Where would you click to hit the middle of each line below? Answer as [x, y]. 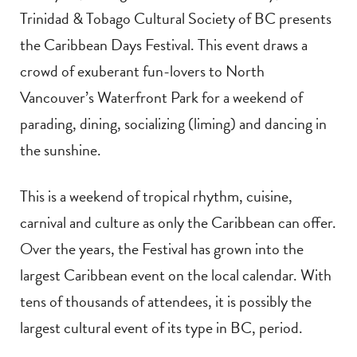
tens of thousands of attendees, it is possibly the [166, 302]
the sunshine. [61, 150]
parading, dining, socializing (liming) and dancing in [173, 124]
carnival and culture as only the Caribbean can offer [176, 223]
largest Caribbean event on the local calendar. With [176, 275]
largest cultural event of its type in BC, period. [161, 328]
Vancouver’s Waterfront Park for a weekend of [161, 98]
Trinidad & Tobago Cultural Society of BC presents [176, 19]
